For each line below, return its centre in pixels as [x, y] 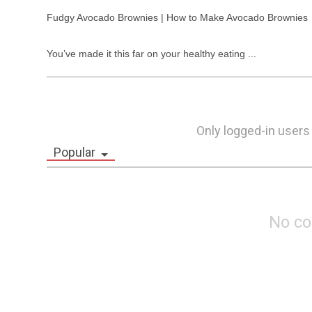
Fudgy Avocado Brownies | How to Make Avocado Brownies [178, 17]
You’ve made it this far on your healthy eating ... [152, 54]
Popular [75, 152]
